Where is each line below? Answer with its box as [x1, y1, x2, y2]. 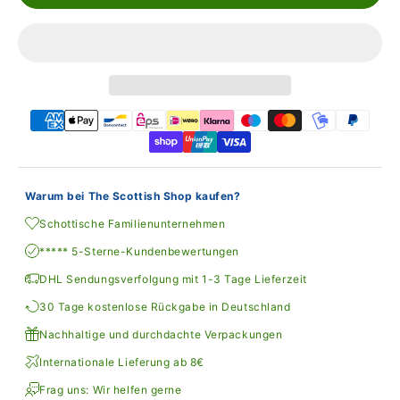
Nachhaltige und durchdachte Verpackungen [39, 327, 283, 341]
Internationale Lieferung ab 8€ [39, 354, 204, 369]
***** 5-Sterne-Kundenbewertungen [39, 244, 239, 258]
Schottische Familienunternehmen [39, 216, 226, 230]
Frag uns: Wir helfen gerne [39, 382, 182, 396]
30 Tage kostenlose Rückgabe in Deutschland [39, 299, 291, 313]
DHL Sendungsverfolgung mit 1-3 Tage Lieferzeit [39, 271, 307, 286]
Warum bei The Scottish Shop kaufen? [25, 188, 241, 203]
